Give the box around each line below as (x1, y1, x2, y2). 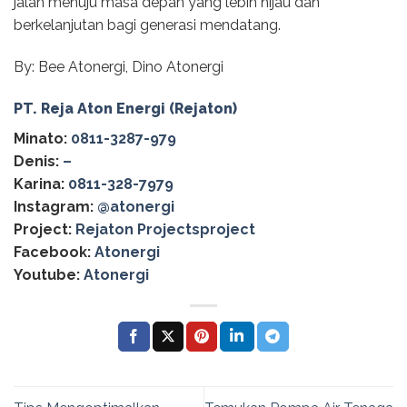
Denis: (14, 152, 63, 170)
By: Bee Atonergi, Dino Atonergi (14, 57, 223, 75)
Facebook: (14, 243, 91, 261)
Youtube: (14, 265, 80, 283)
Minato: (14, 129, 71, 147)
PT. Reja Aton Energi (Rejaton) (14, 99, 237, 117)
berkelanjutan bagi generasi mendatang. (14, 15, 281, 34)
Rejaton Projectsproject (75, 220, 255, 238)
